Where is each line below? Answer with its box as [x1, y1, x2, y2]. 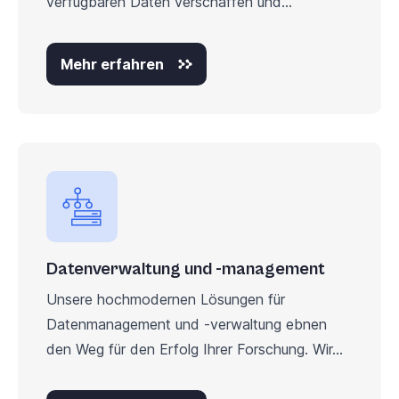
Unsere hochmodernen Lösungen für [46, 289, 285, 308]
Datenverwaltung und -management [46, 258, 325, 280]
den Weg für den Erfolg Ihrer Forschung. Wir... [46, 339, 343, 358]
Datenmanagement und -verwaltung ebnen [46, 314, 327, 333]
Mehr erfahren [61, 54, 164, 73]
